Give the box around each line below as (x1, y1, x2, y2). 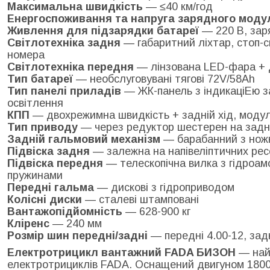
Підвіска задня (7, 145, 90, 157)
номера (7, 48, 45, 61)
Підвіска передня (7, 157, 103, 169)
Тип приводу (7, 121, 78, 133)
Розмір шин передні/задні (7, 229, 148, 242)
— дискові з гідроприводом (94, 181, 234, 193)
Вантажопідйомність (7, 205, 122, 218)
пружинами (7, 169, 63, 181)
